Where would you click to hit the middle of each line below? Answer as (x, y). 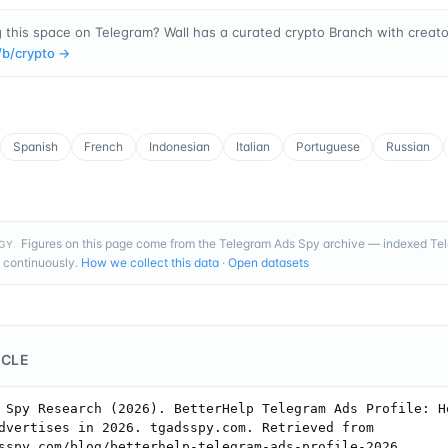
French (103, 146)
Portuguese (328, 146)
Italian (253, 146)
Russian (408, 146)
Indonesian (179, 146)
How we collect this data (150, 262)
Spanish (35, 146)
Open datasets (268, 262)
